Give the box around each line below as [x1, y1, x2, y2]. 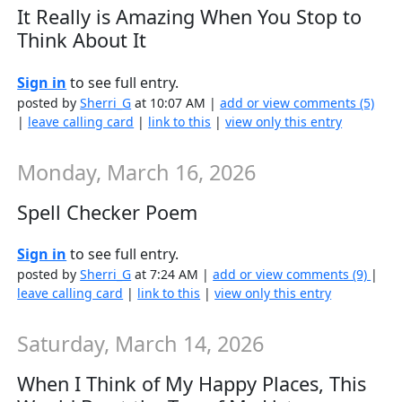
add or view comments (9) [213, 266, 371, 284]
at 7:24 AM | [131, 266, 214, 284]
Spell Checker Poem [17, 198, 198, 225]
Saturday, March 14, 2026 [17, 329, 265, 359]
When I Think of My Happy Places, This [17, 371, 367, 398]
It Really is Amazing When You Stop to [17, 4, 363, 31]
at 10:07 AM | [131, 94, 221, 112]
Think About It [17, 27, 147, 54]
